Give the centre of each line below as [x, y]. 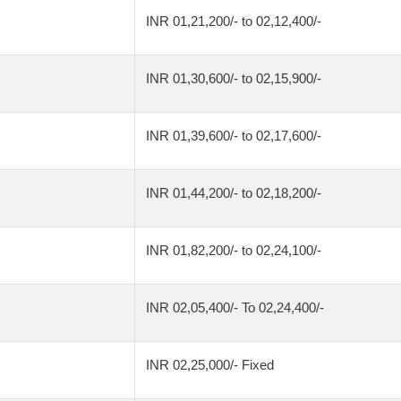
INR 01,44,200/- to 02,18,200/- [234, 193]
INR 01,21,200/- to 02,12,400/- [234, 21]
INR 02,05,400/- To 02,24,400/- [235, 307]
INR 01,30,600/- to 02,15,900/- [234, 78]
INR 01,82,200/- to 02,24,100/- [234, 250]
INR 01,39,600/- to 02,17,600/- [234, 136]
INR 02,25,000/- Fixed [210, 365]
